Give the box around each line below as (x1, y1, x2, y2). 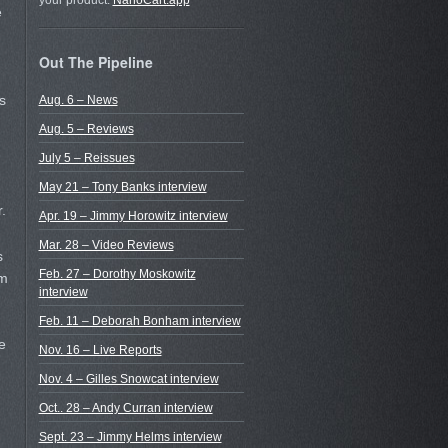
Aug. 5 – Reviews (38, 121, 134, 136)
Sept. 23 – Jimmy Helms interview (38, 429, 222, 444)
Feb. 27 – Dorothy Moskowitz (38, 266, 196, 281)
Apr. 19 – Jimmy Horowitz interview (38, 208, 228, 223)
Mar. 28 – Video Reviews (38, 237, 174, 252)
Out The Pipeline (38, 52, 153, 73)
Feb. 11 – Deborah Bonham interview (38, 313, 241, 328)
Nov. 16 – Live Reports (38, 342, 162, 357)
